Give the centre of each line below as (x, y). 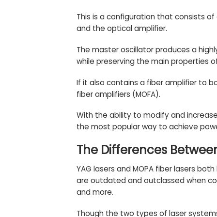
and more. (95, 192)
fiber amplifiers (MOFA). (118, 94)
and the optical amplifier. (122, 29)
